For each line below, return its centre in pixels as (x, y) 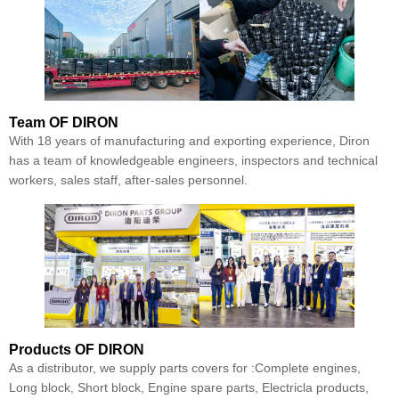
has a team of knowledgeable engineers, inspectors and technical (193, 160)
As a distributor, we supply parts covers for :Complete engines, (185, 367)
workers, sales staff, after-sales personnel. (128, 179)
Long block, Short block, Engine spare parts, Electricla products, (189, 387)
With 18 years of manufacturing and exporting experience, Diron (189, 140)
